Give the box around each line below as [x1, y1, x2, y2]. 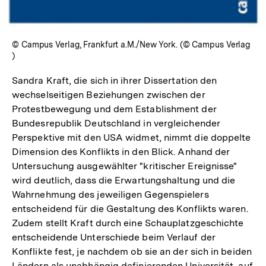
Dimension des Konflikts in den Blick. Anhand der [12, 145, 230, 157]
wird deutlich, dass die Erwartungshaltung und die [12, 174, 236, 186]
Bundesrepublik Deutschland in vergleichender [12, 117, 220, 129]
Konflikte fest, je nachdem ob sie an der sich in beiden [12, 245, 252, 257]
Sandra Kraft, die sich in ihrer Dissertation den [12, 74, 217, 86]
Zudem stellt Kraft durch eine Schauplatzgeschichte [12, 217, 244, 229]
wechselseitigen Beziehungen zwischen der [12, 88, 205, 100]
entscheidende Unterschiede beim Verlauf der [12, 231, 216, 243]
